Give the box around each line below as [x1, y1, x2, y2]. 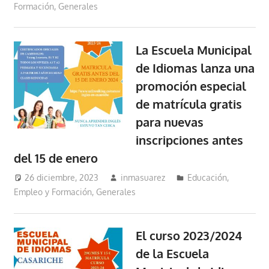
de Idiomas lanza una [136, 59, 255, 76]
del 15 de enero [13, 150, 98, 166]
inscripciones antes [136, 131, 244, 148]
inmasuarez [121, 172, 166, 183]
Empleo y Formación [13, 187, 92, 198]
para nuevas [136, 113, 204, 130]
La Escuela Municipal [136, 41, 252, 58]
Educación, [187, 172, 229, 183]
